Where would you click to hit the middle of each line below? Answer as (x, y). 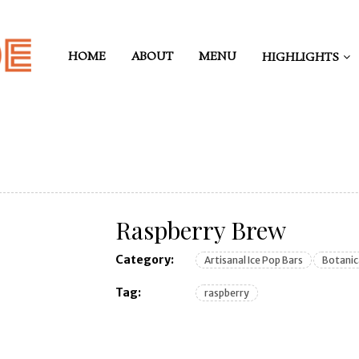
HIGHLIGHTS (301, 58)
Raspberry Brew (201, 230)
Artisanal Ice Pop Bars (254, 260)
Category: (145, 260)
